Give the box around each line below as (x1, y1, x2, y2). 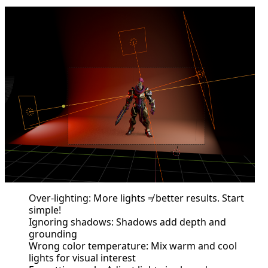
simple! (29, 203, 61, 217)
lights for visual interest (29, 251, 136, 265)
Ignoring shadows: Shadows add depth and (29, 215, 226, 229)
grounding (29, 227, 77, 241)
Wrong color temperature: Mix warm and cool (29, 239, 237, 253)
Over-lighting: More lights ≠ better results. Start (29, 191, 244, 205)
